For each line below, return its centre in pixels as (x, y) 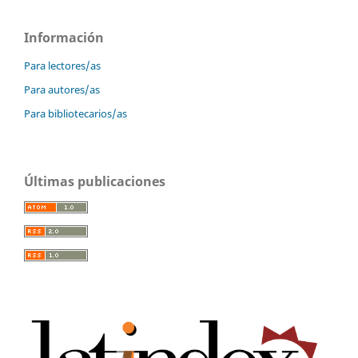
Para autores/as (62, 89)
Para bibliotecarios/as (76, 113)
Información (64, 37)
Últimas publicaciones (95, 181)
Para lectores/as (62, 65)
